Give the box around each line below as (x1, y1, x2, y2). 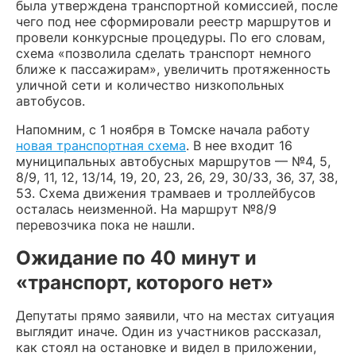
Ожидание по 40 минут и (16, 246, 257, 269)
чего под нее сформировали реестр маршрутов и (16, 13, 331, 29)
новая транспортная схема (16, 137, 186, 153)
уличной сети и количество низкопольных (16, 76, 284, 93)
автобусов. (16, 92, 85, 109)
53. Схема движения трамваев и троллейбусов (16, 184, 315, 201)
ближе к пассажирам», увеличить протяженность (16, 60, 331, 77)
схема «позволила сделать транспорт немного (16, 44, 311, 61)
